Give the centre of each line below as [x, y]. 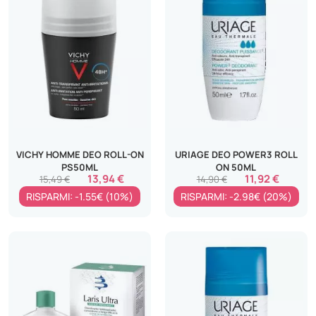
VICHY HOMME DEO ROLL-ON [80, 154]
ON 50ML [236, 167]
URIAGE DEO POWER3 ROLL [236, 154]
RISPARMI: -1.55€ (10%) [80, 196]
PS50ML [80, 167]
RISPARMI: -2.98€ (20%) [236, 196]
